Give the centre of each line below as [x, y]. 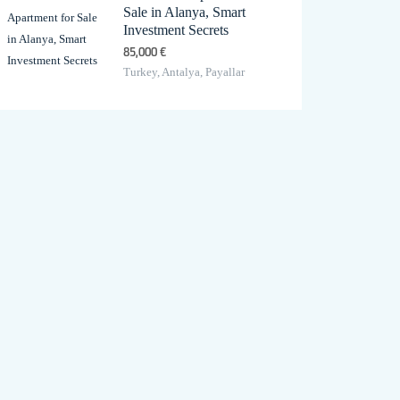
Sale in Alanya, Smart [185, 12]
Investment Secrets [176, 30]
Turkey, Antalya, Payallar [184, 72]
